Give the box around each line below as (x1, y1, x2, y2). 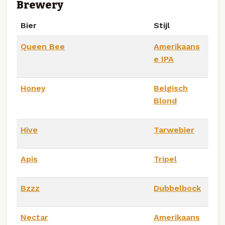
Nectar (21, 212, 48, 222)
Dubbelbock (154, 183, 201, 193)
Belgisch (154, 83, 188, 93)
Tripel (154, 154, 177, 164)
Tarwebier (154, 125, 194, 135)
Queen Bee (21, 41, 65, 51)
